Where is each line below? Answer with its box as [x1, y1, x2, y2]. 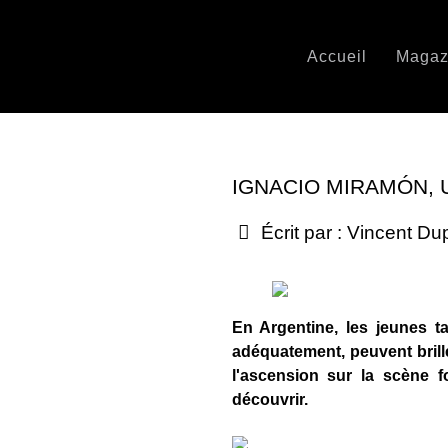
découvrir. [231, 391, 308, 408]
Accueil [307, 47, 368, 65]
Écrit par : [255, 222, 347, 243]
